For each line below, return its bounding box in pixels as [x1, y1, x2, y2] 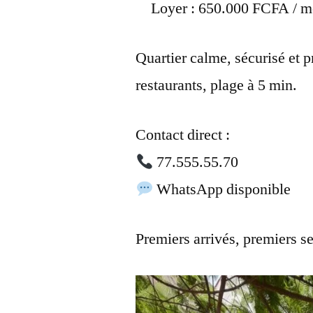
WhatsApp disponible [153, 180, 291, 200]
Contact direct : [136, 125, 231, 145]
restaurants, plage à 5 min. [136, 75, 298, 96]
